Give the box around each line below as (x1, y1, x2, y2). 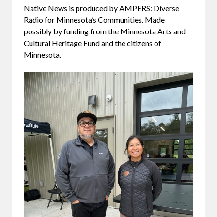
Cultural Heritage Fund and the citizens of (24, 38, 161, 47)
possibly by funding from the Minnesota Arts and (24, 26, 186, 36)
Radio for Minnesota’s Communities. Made (24, 15, 165, 24)
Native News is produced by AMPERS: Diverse (24, 3, 179, 13)
